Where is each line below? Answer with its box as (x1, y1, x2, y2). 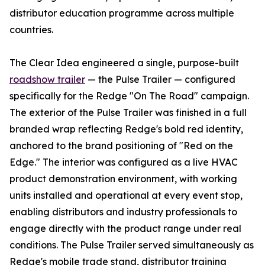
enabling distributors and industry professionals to (9, 205, 237, 218)
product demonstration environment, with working (9, 172, 237, 185)
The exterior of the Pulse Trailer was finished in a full (9, 106, 247, 118)
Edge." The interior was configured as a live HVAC (9, 156, 238, 168)
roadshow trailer (9, 73, 85, 85)
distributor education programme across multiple (9, 7, 234, 19)
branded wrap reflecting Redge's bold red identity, (9, 122, 243, 135)
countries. (9, 23, 53, 35)
